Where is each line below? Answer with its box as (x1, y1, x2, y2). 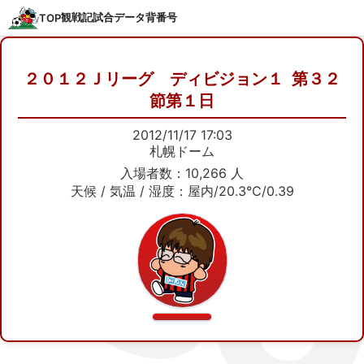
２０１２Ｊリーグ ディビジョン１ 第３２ (24, 68, 340, 89)
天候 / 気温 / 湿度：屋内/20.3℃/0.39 (70, 182, 294, 199)
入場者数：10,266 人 (120, 164, 244, 181)
